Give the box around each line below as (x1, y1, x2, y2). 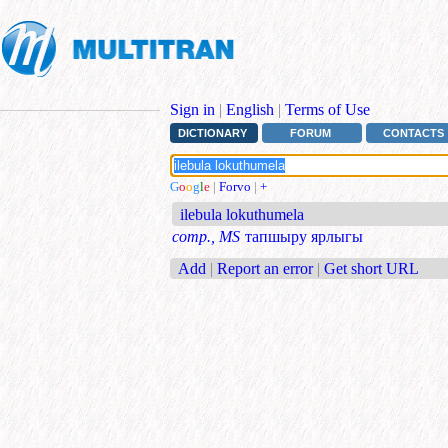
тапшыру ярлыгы (245, 228, 363, 246)
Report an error (217, 259, 313, 277)
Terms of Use (285, 101, 370, 118)
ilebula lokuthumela (180, 206, 305, 224)
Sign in (170, 101, 215, 118)
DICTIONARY (177, 127, 247, 140)
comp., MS (172, 228, 240, 246)
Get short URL (324, 259, 419, 277)
